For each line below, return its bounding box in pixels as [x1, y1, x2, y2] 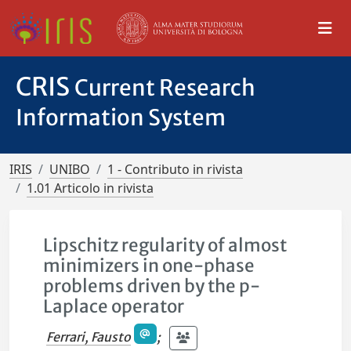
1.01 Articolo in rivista [27, 179, 154, 197]
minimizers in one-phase [43, 255, 255, 277]
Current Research [74, 74, 255, 102]
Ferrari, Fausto [46, 328, 132, 345]
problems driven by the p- [43, 275, 261, 297]
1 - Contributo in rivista [107, 161, 243, 178]
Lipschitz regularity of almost [43, 234, 288, 256]
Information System [16, 103, 226, 132]
